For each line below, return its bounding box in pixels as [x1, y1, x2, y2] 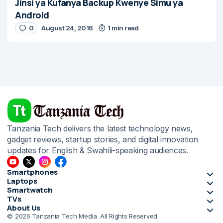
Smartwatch [7, 185, 53, 196]
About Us [7, 203, 41, 214]
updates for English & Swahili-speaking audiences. [7, 145, 188, 156]
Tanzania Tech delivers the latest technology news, [7, 123, 193, 134]
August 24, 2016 [41, 24, 93, 32]
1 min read [108, 24, 139, 32]
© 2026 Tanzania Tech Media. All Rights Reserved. [7, 212, 159, 221]
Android [15, 9, 49, 21]
